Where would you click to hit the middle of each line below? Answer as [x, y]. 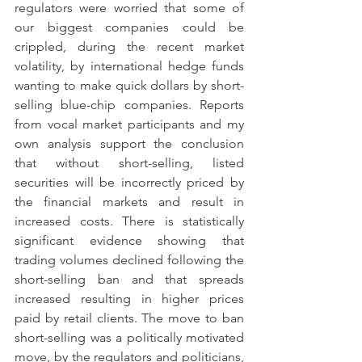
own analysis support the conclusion [129, 143]
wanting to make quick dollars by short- [129, 85]
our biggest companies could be [129, 27]
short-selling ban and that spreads [129, 279]
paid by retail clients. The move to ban [129, 318]
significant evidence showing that [129, 240]
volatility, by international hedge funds [129, 66]
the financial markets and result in [129, 202]
